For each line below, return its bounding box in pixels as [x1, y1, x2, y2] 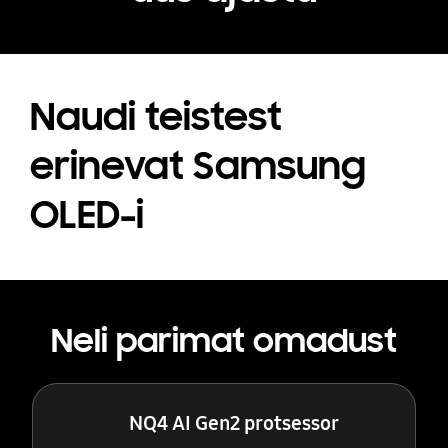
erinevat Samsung [29, 142, 366, 191]
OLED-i [29, 191, 144, 240]
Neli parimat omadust [51, 320, 397, 363]
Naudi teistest [29, 93, 282, 142]
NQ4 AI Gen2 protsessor [129, 411, 340, 436]
